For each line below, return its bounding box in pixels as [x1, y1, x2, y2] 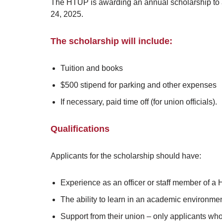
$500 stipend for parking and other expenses [60, 81, 217, 90]
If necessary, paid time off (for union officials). [60, 98, 217, 107]
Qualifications [51, 124, 110, 134]
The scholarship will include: [51, 36, 172, 47]
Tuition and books [60, 64, 123, 73]
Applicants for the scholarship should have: [51, 152, 201, 161]
